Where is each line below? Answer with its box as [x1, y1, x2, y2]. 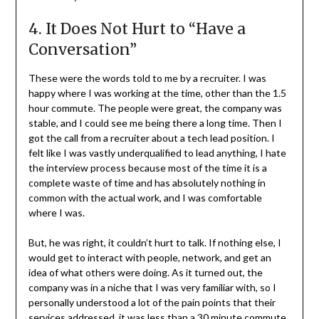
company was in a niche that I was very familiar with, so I [28, 281, 276, 294]
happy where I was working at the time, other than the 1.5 [28, 87, 286, 100]
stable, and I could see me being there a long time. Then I [28, 117, 282, 130]
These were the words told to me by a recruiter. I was [28, 72, 266, 85]
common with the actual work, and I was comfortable [28, 192, 262, 204]
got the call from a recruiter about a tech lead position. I [28, 132, 275, 145]
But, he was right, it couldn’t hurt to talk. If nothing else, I [28, 236, 281, 249]
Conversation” [28, 40, 137, 60]
